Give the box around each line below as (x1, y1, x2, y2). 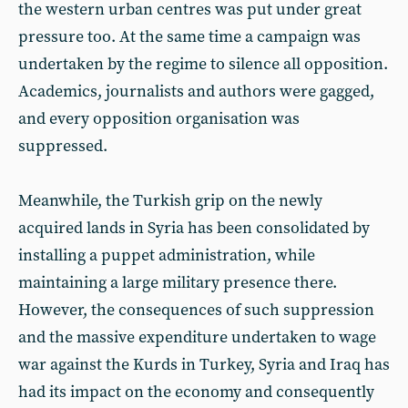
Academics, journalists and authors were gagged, (18, 81, 374, 102)
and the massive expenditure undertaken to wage (18, 327, 376, 348)
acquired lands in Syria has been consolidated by (18, 218, 370, 239)
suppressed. (18, 136, 107, 157)
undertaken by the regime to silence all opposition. (18, 54, 388, 75)
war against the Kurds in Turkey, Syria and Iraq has (18, 354, 390, 375)
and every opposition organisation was (18, 108, 300, 129)
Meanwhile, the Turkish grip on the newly (18, 190, 322, 211)
